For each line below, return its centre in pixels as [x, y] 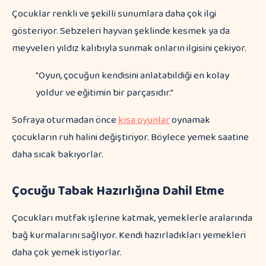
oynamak [190, 120]
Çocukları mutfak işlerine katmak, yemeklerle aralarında [132, 218]
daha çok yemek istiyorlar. [67, 253]
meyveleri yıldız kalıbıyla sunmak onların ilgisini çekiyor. [129, 48]
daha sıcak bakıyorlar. [58, 155]
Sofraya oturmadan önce [65, 120]
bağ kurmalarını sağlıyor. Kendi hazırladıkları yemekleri [129, 235]
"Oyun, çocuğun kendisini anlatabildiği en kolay [132, 76]
